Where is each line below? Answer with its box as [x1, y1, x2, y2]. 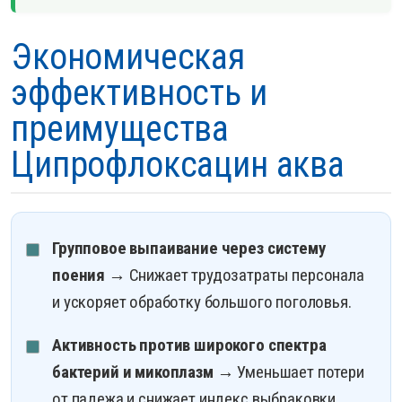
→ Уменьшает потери [213, 362, 364, 383]
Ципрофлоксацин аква [11, 144, 345, 187]
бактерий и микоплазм [52, 362, 214, 383]
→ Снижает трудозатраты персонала [105, 265, 364, 286]
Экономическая [11, 36, 245, 79]
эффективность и [11, 72, 267, 115]
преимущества [11, 108, 230, 151]
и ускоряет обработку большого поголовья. [52, 292, 352, 313]
